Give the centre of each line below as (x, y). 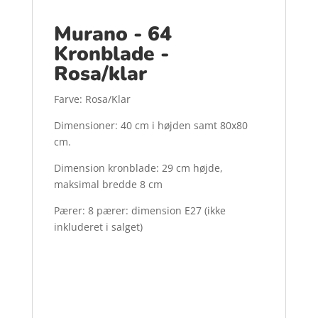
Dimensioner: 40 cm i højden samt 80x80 (150, 125)
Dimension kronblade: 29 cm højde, (138, 168)
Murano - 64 (113, 34)
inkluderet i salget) (98, 226)
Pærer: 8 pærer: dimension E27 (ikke (139, 210)
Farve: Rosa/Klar (92, 99)
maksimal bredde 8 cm (108, 184)
